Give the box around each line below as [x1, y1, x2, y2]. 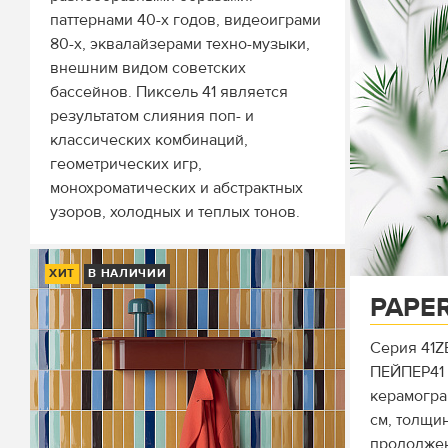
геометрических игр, [50, 154, 202, 174]
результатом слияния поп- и [50, 106, 254, 126]
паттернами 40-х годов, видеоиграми [50, 10, 321, 30]
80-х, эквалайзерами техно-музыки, [50, 34, 310, 54]
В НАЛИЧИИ [88, 266, 167, 281]
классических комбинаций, [50, 130, 248, 150]
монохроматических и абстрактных [50, 178, 303, 198]
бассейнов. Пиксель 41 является [50, 82, 288, 102]
